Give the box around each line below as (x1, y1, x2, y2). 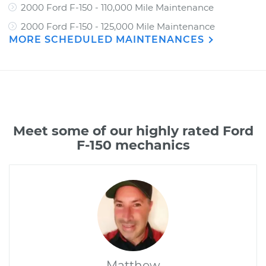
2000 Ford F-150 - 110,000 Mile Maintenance (21, 2, 214, 13)
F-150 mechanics (76, 137, 190, 153)
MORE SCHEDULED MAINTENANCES (9, 34, 207, 45)
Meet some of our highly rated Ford (12, 123, 254, 139)
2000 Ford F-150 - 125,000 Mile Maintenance (21, 21, 215, 32)
